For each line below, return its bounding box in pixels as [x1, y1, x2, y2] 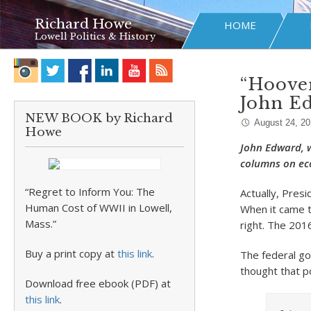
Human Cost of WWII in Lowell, [25, 201, 172, 215]
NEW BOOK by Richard [25, 111, 173, 126]
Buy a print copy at [25, 246, 117, 260]
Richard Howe [35, 16, 132, 32]
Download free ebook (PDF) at [25, 276, 171, 290]
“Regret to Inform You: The [25, 185, 155, 199]
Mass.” [25, 217, 56, 230]
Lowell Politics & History [35, 31, 155, 42]
